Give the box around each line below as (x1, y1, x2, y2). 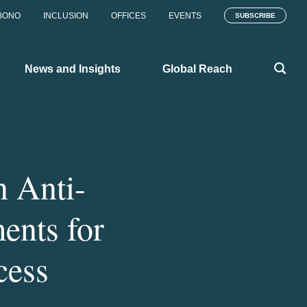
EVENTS (169, 11, 201, 21)
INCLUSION (43, 11, 88, 21)
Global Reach (162, 62, 232, 75)
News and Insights (25, 62, 121, 75)
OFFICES (111, 11, 146, 21)
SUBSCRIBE (235, 12, 275, 19)
